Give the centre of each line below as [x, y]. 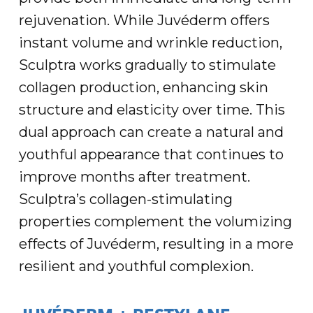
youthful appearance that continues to [151, 154]
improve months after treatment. [134, 177]
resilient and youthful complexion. [136, 266]
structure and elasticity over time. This [152, 110]
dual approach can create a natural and [151, 132]
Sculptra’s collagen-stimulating [125, 199]
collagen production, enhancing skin [143, 87]
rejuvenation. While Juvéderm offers [144, 20]
